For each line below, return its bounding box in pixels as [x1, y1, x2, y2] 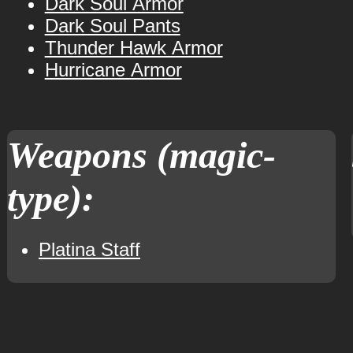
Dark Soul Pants [44, 15, 180, 36]
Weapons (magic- [6, 134, 276, 176]
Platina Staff [38, 239, 140, 260]
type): [6, 177, 95, 219]
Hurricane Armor [44, 59, 182, 80]
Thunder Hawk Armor [44, 37, 223, 58]
